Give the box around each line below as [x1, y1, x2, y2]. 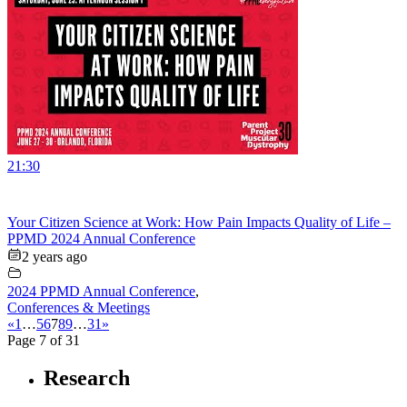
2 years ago [22, 248, 87, 264]
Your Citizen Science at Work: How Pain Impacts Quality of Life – [7, 213, 391, 230]
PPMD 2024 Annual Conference [7, 230, 195, 246]
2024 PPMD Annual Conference [7, 283, 195, 299]
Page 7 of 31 [7, 332, 80, 348]
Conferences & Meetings [7, 299, 150, 315]
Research [44, 366, 130, 391]
